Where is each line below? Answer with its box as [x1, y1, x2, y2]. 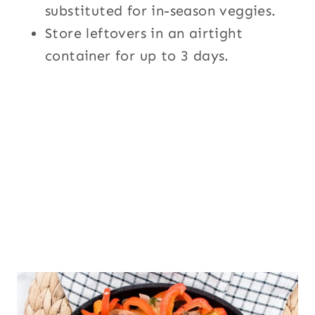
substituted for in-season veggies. [45, 1, 276, 19]
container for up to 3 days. [45, 46, 229, 64]
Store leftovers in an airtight [45, 24, 243, 41]
